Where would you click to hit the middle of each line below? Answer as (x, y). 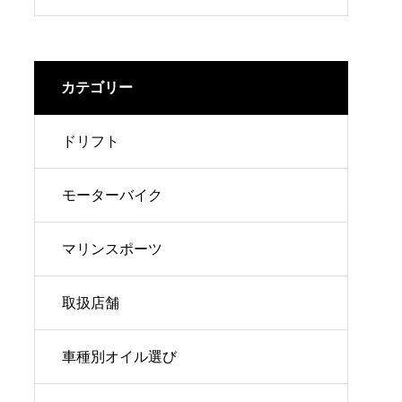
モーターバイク (112, 195)
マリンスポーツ (112, 249)
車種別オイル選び (119, 357)
